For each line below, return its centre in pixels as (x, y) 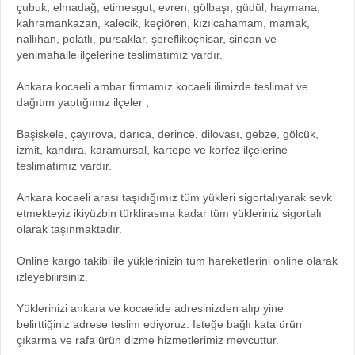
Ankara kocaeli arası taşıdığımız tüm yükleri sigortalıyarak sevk (174, 197)
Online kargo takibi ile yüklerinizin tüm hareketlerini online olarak (177, 261)
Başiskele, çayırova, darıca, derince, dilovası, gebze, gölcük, (168, 134)
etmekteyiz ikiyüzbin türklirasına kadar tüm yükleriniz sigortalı (169, 213)
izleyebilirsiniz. (52, 277)
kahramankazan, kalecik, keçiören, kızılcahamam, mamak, (163, 23)
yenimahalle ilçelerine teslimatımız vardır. (120, 55)
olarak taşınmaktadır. (69, 229)
